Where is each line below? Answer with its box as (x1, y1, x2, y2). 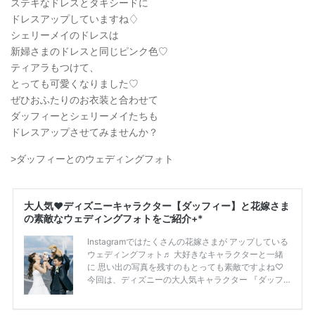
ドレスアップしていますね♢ (11, 13, 139, 25)
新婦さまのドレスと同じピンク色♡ (11, 45, 168, 57)
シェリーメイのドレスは (11, 29, 119, 41)
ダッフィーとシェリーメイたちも (11, 110, 158, 122)
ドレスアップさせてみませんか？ (11, 126, 158, 138)
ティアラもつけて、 (11, 61, 99, 73)
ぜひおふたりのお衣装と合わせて (11, 94, 158, 105)
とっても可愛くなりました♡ (11, 77, 139, 89)
